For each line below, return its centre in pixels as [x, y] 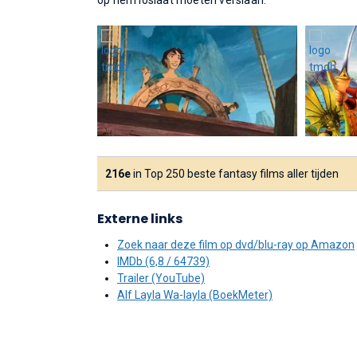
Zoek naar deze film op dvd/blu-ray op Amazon [236, 245]
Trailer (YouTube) [161, 278]
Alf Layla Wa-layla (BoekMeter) [195, 295]
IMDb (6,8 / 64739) [163, 261]
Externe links [140, 219]
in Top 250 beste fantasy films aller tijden [235, 174]
